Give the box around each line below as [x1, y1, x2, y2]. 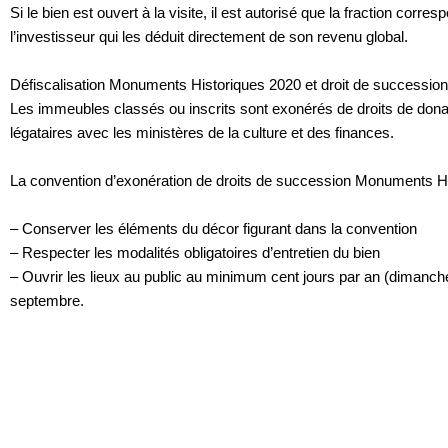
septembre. [10, 291, 84, 309]
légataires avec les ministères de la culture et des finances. [10, 123, 394, 141]
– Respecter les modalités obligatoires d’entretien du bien [10, 243, 380, 261]
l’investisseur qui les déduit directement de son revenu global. [10, 27, 408, 45]
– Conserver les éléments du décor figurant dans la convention [10, 219, 417, 237]
